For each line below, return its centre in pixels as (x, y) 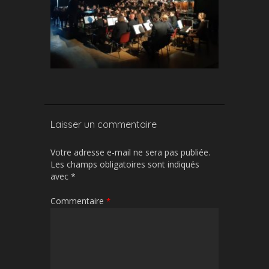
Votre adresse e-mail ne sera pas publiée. (130, 152)
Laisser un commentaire (104, 124)
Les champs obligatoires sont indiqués (125, 164)
